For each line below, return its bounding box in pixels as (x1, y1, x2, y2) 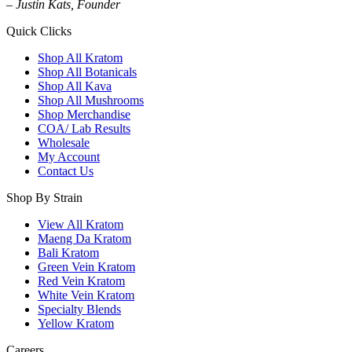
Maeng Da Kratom (38, 231, 131, 245)
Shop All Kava (38, 79, 112, 93)
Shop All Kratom (38, 50, 123, 64)
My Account (38, 149, 100, 163)
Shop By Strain (6, 190, 82, 204)
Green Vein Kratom (38, 259, 135, 273)
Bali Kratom (38, 245, 99, 259)
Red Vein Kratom (38, 273, 125, 288)
